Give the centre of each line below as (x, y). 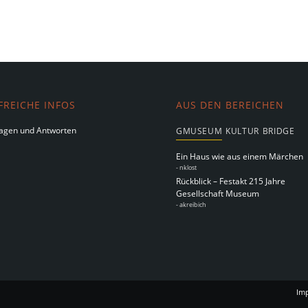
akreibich (193, 204)
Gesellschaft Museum (218, 193)
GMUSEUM (199, 131)
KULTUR (242, 131)
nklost (188, 168)
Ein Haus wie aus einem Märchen (240, 157)
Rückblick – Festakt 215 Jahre (231, 181)
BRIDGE (278, 131)
